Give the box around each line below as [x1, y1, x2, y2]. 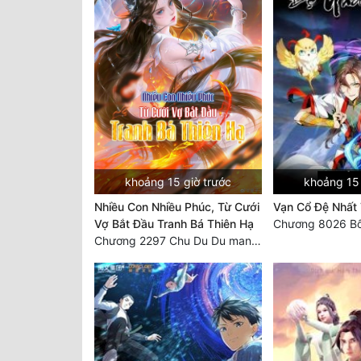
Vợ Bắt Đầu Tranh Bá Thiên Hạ [94, 217, 254, 231]
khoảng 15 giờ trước [124, 175, 231, 189]
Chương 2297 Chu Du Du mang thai [251, 234, 261, 248]
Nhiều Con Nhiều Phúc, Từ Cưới [94, 200, 259, 214]
